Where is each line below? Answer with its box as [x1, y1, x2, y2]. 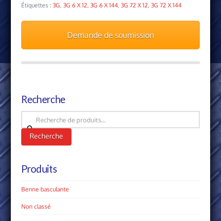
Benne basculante [21, 185, 69, 193]
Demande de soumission [67, 30, 154, 40]
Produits [21, 162, 57, 175]
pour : [20, 122, 36, 130]
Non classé [21, 202, 51, 210]
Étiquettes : [21, 1, 53, 9]
